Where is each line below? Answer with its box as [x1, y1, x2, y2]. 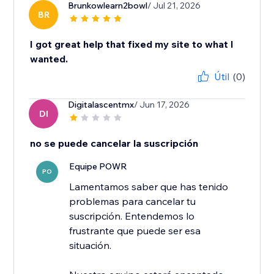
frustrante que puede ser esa [69, 224, 201, 237]
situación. [69, 239, 112, 252]
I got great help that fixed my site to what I [30, 38, 234, 51]
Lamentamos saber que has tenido [69, 180, 229, 193]
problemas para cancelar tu [69, 195, 196, 208]
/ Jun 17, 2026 [134, 99, 190, 111]
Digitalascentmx [68, 99, 135, 111]
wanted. [30, 53, 68, 65]
